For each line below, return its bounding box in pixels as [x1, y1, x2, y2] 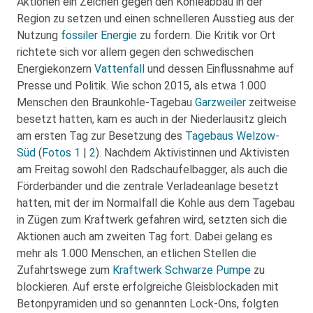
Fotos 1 [42, 146, 80, 159]
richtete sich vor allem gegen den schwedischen [17, 45, 254, 59]
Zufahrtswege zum [17, 263, 112, 277]
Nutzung [17, 29, 61, 42]
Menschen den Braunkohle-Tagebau [17, 96, 195, 109]
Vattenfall [94, 62, 145, 75]
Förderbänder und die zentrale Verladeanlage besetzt [17, 180, 279, 193]
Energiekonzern [17, 62, 94, 75]
